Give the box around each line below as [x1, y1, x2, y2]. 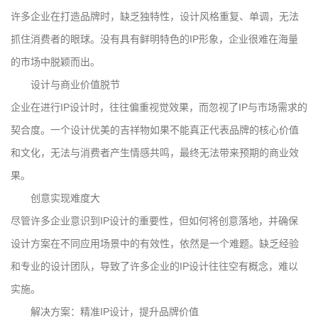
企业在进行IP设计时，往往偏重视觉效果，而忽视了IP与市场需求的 [11, 101, 307, 113]
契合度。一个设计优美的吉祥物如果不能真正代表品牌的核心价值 [11, 124, 299, 136]
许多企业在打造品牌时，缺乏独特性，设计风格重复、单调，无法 [11, 10, 299, 22]
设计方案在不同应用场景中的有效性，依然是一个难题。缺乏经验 [11, 237, 299, 249]
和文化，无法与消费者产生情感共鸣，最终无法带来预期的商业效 [11, 146, 299, 158]
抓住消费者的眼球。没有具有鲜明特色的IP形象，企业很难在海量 [11, 33, 298, 45]
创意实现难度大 [31, 192, 100, 204]
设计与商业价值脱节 [31, 78, 120, 90]
